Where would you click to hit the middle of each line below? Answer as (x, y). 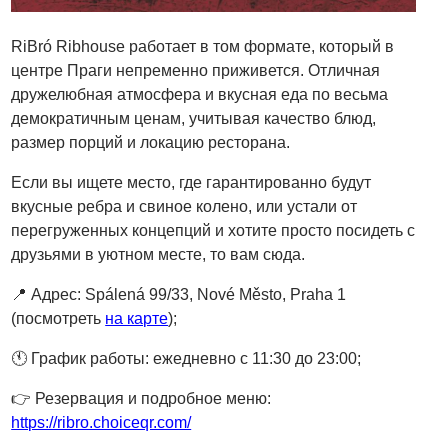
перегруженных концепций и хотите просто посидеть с (213, 230)
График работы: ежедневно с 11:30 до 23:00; (194, 358)
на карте (137, 318)
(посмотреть (58, 318)
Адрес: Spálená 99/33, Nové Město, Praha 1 (187, 294)
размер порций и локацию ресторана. (151, 142)
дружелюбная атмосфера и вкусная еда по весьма (200, 94)
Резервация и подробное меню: (151, 398)
